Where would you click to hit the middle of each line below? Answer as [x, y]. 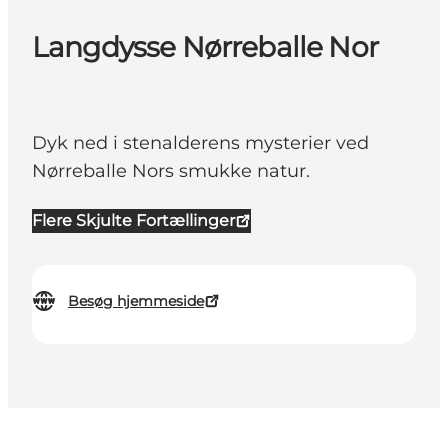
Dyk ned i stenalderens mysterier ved [200, 143]
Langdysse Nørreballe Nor [205, 47]
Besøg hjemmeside [136, 301]
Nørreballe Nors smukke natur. [171, 171]
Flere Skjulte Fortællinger [133, 221]
